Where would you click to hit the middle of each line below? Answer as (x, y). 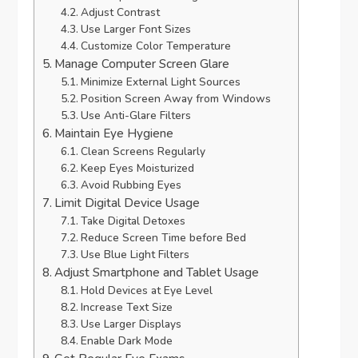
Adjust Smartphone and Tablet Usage (157, 273)
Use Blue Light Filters (135, 255)
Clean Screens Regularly (143, 152)
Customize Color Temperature (155, 46)
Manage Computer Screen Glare (142, 64)
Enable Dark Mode (126, 341)
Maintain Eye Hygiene (114, 134)
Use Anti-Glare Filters (135, 116)
